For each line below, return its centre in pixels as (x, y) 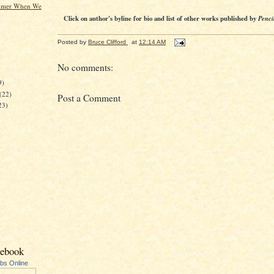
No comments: (85, 68)
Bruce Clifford (107, 42)
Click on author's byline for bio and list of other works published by (161, 19)
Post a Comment (89, 98)
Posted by (73, 42)
